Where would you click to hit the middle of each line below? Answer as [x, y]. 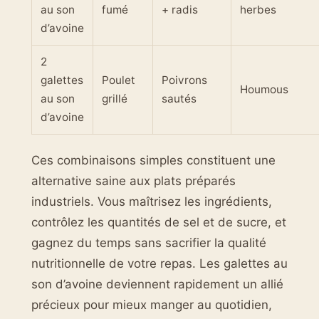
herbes [258, 10]
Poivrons [184, 80]
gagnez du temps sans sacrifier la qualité [149, 242]
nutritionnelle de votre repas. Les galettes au [159, 263]
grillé [115, 99]
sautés [179, 99]
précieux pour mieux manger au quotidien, [152, 304]
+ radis [180, 10]
